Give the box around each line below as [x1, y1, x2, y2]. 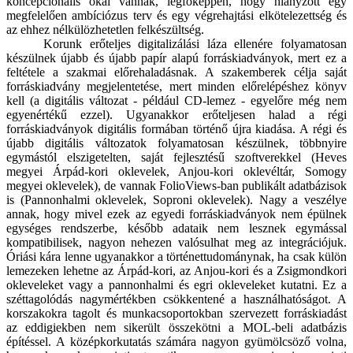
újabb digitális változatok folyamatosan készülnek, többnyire [6, 136, 347, 150]
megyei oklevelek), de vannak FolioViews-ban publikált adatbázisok [6, 179, 347, 193]
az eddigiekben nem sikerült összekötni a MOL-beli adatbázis [6, 321, 347, 335]
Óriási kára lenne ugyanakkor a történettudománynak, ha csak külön [6, 250, 347, 264]
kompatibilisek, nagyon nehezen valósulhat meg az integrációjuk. [6, 236, 347, 250]
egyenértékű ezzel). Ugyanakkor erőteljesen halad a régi [6, 108, 347, 122]
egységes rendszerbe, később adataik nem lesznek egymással [6, 221, 347, 236]
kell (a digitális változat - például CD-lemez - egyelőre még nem [6, 94, 347, 108]
